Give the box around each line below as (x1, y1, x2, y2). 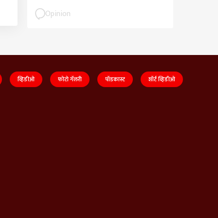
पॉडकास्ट (105, 74, 125, 85)
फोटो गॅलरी (58, 74, 82, 85)
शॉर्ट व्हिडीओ (148, 74, 175, 85)
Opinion (45, 7, 71, 20)
